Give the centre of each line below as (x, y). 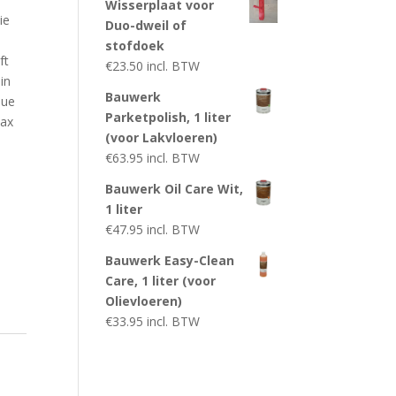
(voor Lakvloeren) (162, 138)
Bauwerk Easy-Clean (170, 261)
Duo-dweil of (146, 26)
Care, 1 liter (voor (161, 281)
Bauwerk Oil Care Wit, (175, 189)
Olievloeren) (144, 301)
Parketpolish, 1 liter (168, 118)
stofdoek (135, 46)
